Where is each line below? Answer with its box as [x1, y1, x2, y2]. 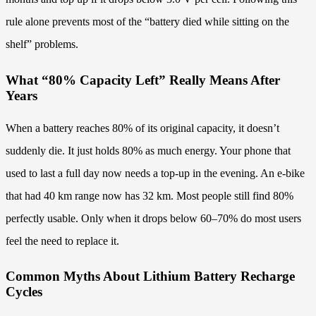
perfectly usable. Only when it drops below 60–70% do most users [6, 212, 301, 224]
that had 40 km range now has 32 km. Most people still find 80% [6, 189, 293, 202]
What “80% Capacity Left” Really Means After [6, 73, 280, 88]
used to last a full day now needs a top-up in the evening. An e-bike [6, 166, 305, 179]
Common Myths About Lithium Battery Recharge [6, 269, 295, 284]
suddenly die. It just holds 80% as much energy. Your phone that [6, 144, 291, 157]
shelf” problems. [6, 38, 78, 51]
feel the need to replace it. [6, 234, 119, 247]
